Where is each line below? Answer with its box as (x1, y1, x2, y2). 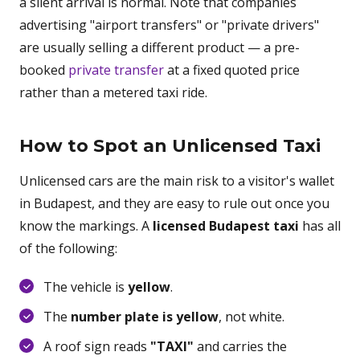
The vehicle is (43, 278, 128, 296)
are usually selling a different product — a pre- (19, 39, 300, 56)
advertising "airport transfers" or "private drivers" (19, 16, 319, 34)
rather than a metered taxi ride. (19, 84, 207, 101)
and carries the (194, 337, 287, 355)
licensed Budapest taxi (153, 217, 299, 235)
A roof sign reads (43, 337, 150, 355)
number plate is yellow (71, 308, 219, 325)
